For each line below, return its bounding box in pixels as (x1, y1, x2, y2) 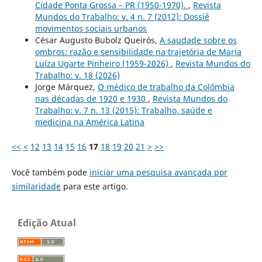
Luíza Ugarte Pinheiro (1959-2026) (35, 58, 171, 70)
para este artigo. (60, 181, 128, 192)
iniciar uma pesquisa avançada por (89, 167, 227, 178)
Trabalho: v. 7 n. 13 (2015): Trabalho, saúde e (35, 105, 212, 116)
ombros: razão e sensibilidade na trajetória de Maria (35, 46, 242, 58)
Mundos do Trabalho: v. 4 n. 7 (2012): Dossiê (35, 11, 209, 23)
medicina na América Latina (35, 116, 144, 128)
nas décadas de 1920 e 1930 (35, 93, 148, 105)
